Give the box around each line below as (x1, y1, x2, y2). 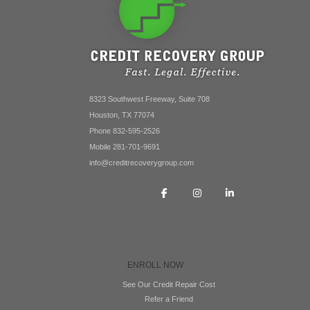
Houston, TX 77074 (89, 111, 154, 119)
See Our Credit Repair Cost (122, 280, 215, 289)
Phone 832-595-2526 (89, 127, 160, 135)
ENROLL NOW (127, 260, 183, 270)
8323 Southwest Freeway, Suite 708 (89, 95, 210, 103)
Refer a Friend (145, 295, 193, 304)
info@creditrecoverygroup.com (89, 158, 194, 167)
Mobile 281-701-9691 (89, 143, 160, 151)
